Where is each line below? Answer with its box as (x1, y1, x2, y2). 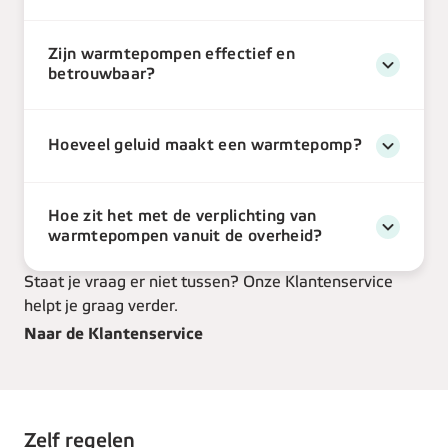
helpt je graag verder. (24, 299, 178, 315)
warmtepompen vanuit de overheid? (48, 229, 323, 245)
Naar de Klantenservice (24, 326, 203, 342)
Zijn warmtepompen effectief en (48, 47, 295, 63)
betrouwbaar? (48, 67, 156, 83)
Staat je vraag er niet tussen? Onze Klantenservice (24, 275, 393, 291)
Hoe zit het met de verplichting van (48, 209, 317, 225)
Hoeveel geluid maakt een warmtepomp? (48, 138, 362, 154)
